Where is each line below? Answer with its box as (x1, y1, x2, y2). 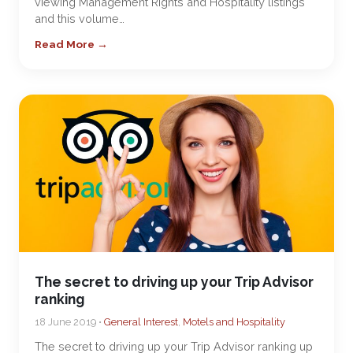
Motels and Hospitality (183, 316, 285, 328)
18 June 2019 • (35, 316, 104, 328)
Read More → (35, 38, 108, 50)
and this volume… (35, 12, 124, 25)
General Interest (104, 316, 178, 328)
